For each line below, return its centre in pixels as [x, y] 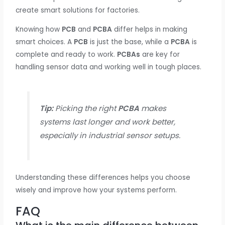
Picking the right [85, 108]
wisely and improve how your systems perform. [96, 190]
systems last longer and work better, [107, 122]
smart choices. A [45, 42]
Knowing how [39, 30]
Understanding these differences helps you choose [103, 178]
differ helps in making [150, 30]
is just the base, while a [130, 42]
